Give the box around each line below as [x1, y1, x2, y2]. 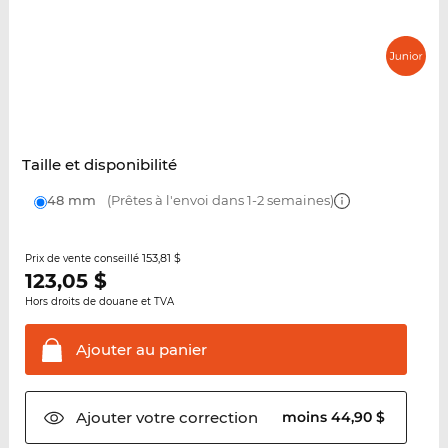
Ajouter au [75, 340, 155, 360]
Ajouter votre [75, 408, 175, 428]
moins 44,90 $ [282, 408, 390, 427]
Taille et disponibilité [21, 155, 177, 175]
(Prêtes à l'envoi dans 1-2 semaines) [103, 192, 334, 209]
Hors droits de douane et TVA [24, 295, 174, 309]
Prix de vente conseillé [24, 252, 142, 266]
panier [154, 340, 207, 360]
